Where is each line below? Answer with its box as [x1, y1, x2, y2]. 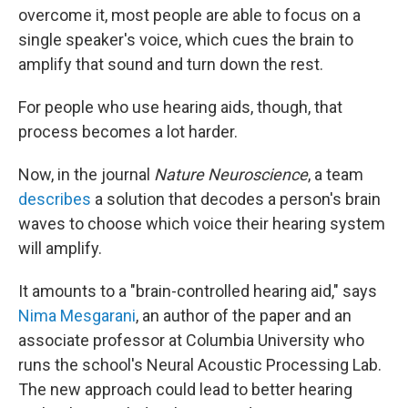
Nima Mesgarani [18, 306, 136, 326]
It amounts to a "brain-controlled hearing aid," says [18, 281, 377, 301]
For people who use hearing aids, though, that [18, 97, 342, 117]
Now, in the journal [18, 165, 154, 185]
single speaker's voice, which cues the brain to [18, 30, 353, 50]
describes [18, 189, 91, 209]
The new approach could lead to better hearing [18, 380, 352, 400]
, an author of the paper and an [136, 306, 352, 326]
